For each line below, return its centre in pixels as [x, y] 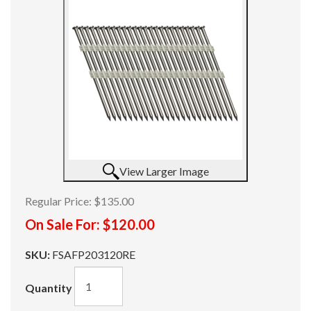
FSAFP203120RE [94, 254]
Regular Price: [58, 201]
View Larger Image [164, 171]
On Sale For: [62, 224]
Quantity [49, 287]
